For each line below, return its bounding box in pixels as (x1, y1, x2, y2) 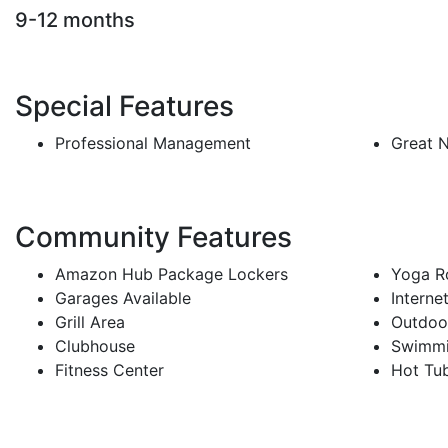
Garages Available (55, 288, 191, 309)
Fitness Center (55, 360, 164, 381)
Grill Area (55, 312, 125, 333)
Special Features (15, 89, 234, 124)
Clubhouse (55, 336, 135, 357)
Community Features (15, 220, 292, 255)
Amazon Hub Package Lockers (55, 264, 288, 285)
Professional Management (55, 133, 251, 154)
